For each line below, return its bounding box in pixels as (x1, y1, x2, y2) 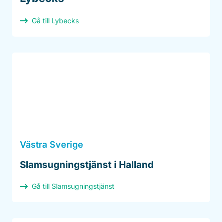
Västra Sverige (20, 139, 83, 150)
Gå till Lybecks (32, 16, 79, 25)
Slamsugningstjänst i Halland (20, 159, 154, 171)
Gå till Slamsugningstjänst (32, 182, 114, 191)
